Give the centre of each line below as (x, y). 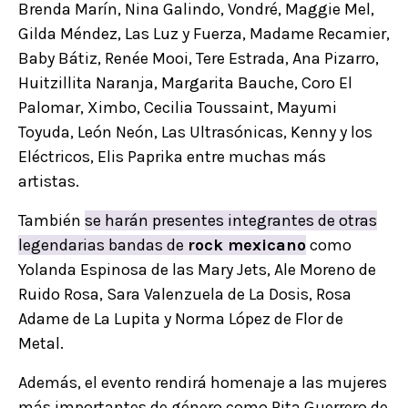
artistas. (49, 182)
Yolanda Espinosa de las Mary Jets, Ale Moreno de (197, 270)
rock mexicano (247, 245)
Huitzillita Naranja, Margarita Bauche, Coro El (185, 83)
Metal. (41, 344)
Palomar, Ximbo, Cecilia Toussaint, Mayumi (178, 108)
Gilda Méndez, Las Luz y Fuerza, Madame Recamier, (204, 34)
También (51, 221)
